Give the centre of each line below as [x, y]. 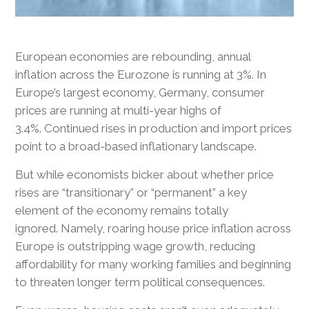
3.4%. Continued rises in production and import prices [154, 128]
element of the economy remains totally [122, 210]
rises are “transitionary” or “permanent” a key [131, 192]
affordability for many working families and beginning [153, 264]
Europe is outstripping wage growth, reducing [136, 246]
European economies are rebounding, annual [133, 56]
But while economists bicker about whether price [145, 174]
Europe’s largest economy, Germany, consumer [140, 92]
